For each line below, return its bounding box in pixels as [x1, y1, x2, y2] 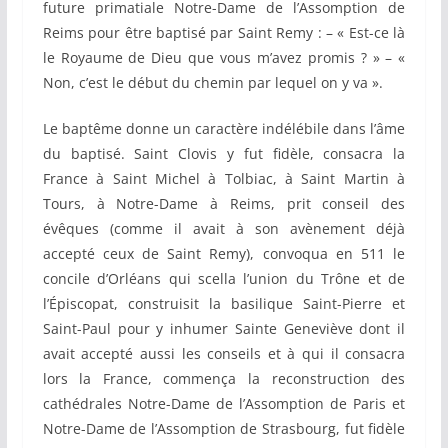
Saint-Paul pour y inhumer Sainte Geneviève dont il [42, 319, 406, 339]
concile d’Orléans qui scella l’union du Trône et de [42, 269, 406, 289]
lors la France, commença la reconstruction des [42, 369, 406, 389]
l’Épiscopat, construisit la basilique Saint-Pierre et [42, 294, 406, 314]
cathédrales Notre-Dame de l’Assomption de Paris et [42, 394, 406, 414]
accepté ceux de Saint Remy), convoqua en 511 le [42, 244, 406, 264]
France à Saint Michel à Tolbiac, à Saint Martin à [42, 169, 406, 189]
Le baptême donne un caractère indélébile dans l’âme [42, 119, 406, 139]
